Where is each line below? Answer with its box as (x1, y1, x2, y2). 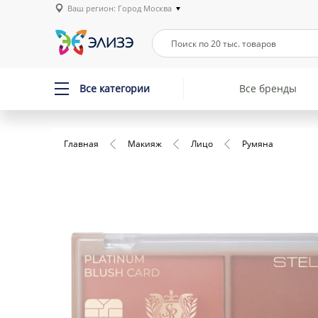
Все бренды (239, 82, 297, 95)
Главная (64, 138, 99, 150)
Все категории (79, 82, 150, 95)
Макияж (128, 138, 162, 150)
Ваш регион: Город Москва (67, 3, 172, 13)
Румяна (242, 138, 273, 150)
